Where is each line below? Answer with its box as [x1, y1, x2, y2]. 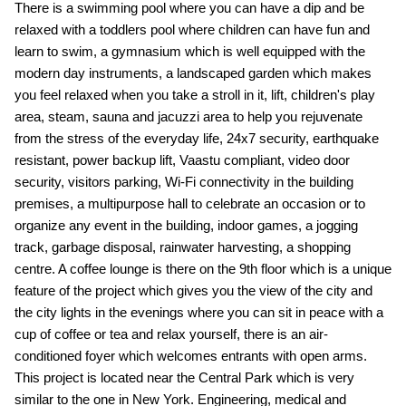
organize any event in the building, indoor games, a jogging [14, 217, 358, 233]
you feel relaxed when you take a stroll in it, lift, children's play [14, 87, 375, 102]
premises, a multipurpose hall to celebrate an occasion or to [14, 196, 365, 211]
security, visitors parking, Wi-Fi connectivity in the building [14, 174, 353, 189]
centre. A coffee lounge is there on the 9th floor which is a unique [14, 261, 391, 276]
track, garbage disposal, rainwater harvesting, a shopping [14, 239, 351, 255]
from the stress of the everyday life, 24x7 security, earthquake [14, 130, 379, 146]
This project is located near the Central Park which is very [14, 370, 354, 385]
